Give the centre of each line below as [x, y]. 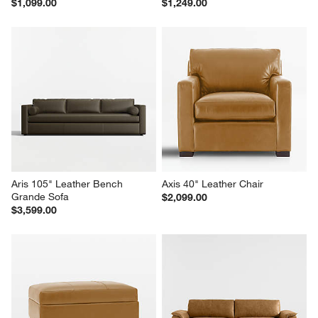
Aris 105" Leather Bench [69, 183]
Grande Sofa [40, 196]
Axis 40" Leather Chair [213, 183]
